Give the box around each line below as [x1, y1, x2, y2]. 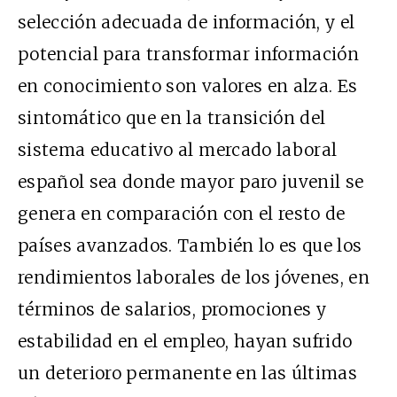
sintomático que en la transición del [18, 107, 326, 129]
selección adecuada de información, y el [18, 12, 355, 34]
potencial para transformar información [18, 43, 359, 66]
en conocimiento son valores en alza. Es [18, 75, 358, 97]
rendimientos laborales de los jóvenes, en [18, 267, 370, 289]
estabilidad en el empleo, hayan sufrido [18, 331, 353, 353]
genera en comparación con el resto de [18, 203, 346, 225]
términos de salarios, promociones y [18, 299, 326, 321]
